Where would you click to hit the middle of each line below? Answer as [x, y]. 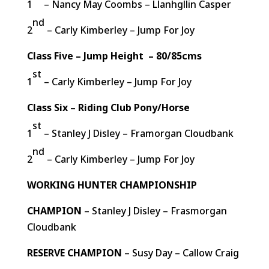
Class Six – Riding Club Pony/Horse [108, 107]
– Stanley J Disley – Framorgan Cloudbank [137, 133]
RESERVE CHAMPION [74, 253]
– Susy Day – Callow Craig [180, 253]
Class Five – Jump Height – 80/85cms [114, 56]
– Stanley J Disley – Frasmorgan [154, 211]
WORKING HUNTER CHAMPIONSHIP [112, 185]
